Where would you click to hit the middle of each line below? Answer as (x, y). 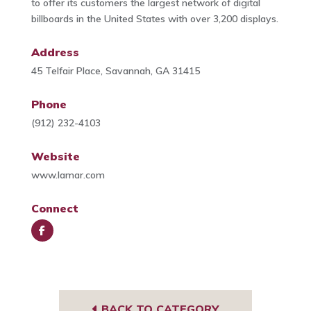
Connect (54, 209)
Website (55, 157)
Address (55, 52)
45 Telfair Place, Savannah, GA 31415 (115, 71)
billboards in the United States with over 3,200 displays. (154, 19)
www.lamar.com (68, 175)
